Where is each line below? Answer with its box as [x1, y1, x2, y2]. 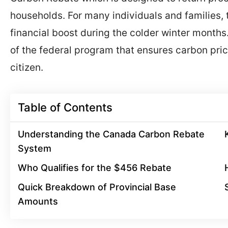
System [18, 142, 51, 154]
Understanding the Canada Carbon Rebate [18, 128, 205, 139]
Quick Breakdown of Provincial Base [18, 181, 176, 192]
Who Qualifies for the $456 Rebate [18, 162, 172, 173]
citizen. [10, 62, 43, 73]
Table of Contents [18, 100, 112, 114]
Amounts [18, 195, 58, 207]
